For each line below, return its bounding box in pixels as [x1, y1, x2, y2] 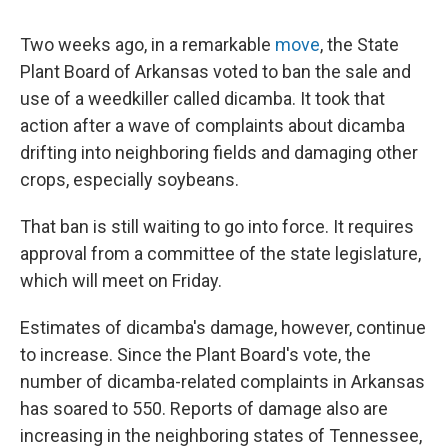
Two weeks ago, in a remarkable [20, 33, 275, 55]
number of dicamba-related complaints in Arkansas [20, 370, 425, 392]
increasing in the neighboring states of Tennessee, [20, 424, 422, 446]
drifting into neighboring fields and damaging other [20, 141, 418, 163]
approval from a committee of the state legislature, [20, 242, 421, 264]
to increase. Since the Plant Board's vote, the [20, 343, 371, 365]
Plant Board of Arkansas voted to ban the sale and [20, 60, 411, 82]
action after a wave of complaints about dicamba [20, 114, 405, 136]
